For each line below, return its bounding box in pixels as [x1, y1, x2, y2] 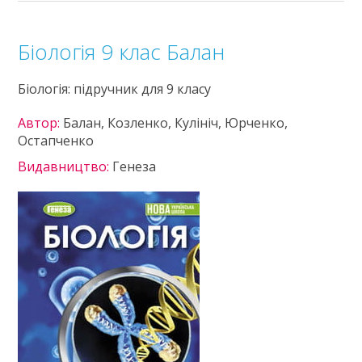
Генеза [112, 158, 157, 175]
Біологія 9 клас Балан [18, 37, 225, 66]
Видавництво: [18, 158, 113, 175]
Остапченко [18, 132, 95, 149]
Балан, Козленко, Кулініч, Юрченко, [63, 114, 288, 132]
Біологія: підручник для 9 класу [18, 80, 212, 98]
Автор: [18, 114, 64, 132]
